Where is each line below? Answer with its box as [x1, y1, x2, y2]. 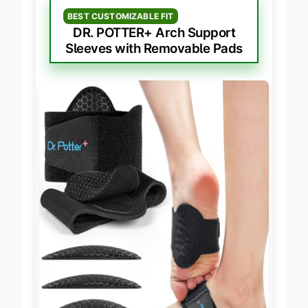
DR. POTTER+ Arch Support [73, 24, 235, 41]
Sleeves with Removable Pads [65, 40, 243, 56]
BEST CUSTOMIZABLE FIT [67, 10, 174, 21]
